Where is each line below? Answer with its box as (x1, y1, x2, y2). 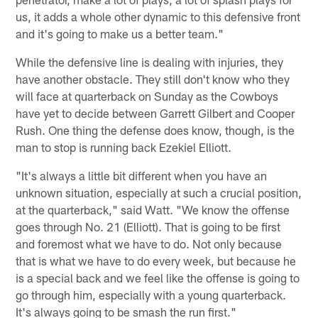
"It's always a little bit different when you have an (16, 168, 268, 182)
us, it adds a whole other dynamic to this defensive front (16, 9, 301, 23)
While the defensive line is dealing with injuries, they (16, 54, 284, 69)
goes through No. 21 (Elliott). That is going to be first (16, 219, 281, 234)
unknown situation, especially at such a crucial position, (16, 185, 302, 199)
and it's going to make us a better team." (16, 26, 224, 40)
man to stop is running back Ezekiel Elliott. (16, 139, 232, 154)
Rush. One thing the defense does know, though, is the (16, 122, 295, 137)
